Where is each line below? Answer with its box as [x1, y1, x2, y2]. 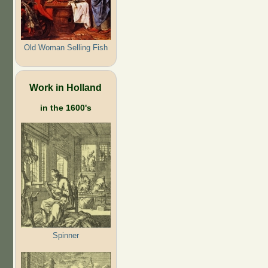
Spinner [52, 230, 79, 240]
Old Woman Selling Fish [23, 42, 108, 52]
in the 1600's [39, 102, 92, 112]
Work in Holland [29, 81, 102, 93]
